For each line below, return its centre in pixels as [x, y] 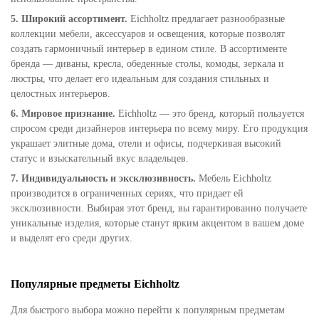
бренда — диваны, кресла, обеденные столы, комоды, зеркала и [147, 63]
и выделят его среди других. [72, 238]
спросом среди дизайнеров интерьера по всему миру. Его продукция [159, 128]
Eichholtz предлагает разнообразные [206, 19]
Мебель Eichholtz [234, 178]
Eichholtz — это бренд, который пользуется [210, 113]
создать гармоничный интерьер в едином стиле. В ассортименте [149, 48]
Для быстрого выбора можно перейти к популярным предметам [148, 310]
